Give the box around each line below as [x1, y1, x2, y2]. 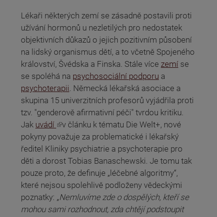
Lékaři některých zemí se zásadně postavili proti [21, 10, 192, 20]
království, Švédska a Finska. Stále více [21, 59, 161, 69]
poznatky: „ [21, 192, 59, 202]
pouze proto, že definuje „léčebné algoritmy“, [21, 168, 178, 178]
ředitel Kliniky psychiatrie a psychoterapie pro [21, 143, 183, 154]
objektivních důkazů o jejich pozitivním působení [21, 34, 192, 45]
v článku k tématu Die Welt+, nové [62, 119, 181, 129]
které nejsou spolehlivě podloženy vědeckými [21, 180, 182, 190]
